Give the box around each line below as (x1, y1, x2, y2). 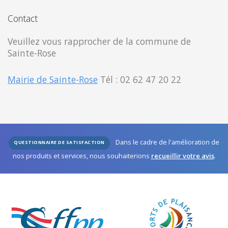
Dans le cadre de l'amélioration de (115, 137, 219, 147)
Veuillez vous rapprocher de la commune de (8, 35, 191, 48)
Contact (8, 12, 38, 25)
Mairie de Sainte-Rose (8, 73, 98, 86)
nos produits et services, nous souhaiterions (12, 151, 151, 161)
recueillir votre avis (151, 151, 214, 161)
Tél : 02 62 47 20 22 (98, 73, 181, 86)
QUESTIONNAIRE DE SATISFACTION (14, 139, 105, 146)
